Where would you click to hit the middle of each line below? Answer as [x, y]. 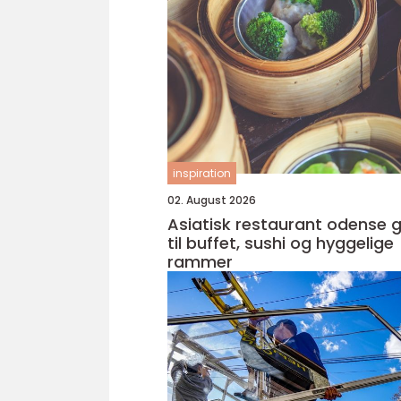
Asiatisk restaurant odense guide [279, 224]
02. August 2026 [212, 200]
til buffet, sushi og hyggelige [281, 243]
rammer [200, 262]
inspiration [202, 173]
